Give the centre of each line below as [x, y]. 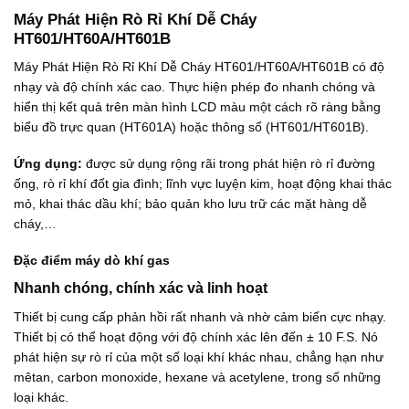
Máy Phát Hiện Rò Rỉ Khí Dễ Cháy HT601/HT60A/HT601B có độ [199, 66]
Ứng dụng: [48, 164]
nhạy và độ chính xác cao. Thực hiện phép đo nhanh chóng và [194, 86]
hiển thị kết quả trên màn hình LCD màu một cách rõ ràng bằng [197, 106]
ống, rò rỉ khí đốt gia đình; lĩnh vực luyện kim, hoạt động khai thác [203, 184]
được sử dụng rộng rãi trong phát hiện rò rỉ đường [229, 164]
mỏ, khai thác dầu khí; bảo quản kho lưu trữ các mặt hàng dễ [190, 204]
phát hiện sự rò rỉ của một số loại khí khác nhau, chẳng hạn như [199, 357]
